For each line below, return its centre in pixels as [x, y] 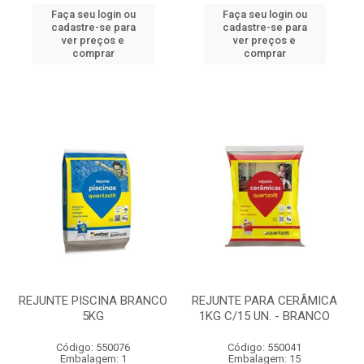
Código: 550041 [264, 347]
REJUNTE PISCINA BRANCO [93, 301]
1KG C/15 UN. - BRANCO [264, 316]
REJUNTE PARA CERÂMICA [264, 301]
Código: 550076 [93, 347]
